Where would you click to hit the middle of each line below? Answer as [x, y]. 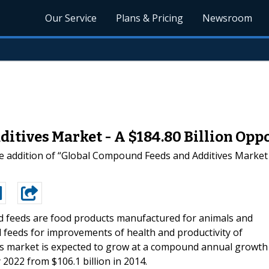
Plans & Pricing [150, 18]
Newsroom [228, 18]
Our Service [71, 18]
